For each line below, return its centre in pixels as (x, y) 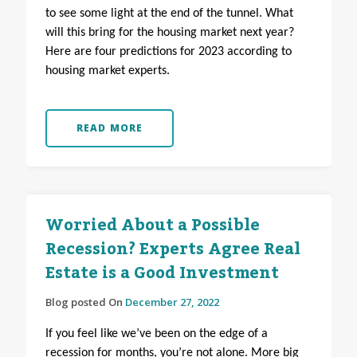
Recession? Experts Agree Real (173, 250)
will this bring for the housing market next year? (169, 33)
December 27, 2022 (172, 302)
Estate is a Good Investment (162, 274)
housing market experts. (107, 71)
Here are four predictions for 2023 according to (168, 52)
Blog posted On (85, 302)
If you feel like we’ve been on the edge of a (156, 334)
